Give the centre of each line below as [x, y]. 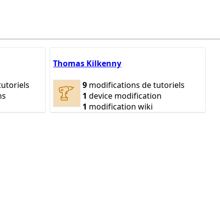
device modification [124, 96]
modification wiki [120, 106]
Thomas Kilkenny [87, 64]
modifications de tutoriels [136, 85]
